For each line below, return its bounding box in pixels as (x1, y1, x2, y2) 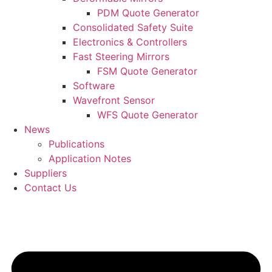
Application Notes (49, 152, 131, 165)
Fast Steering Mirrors (73, 50, 169, 63)
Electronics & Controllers (73, 36, 187, 49)
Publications (49, 138, 104, 151)
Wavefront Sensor (73, 94, 155, 107)
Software (73, 80, 115, 92)
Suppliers (24, 167, 67, 180)
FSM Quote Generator (97, 65, 197, 78)
